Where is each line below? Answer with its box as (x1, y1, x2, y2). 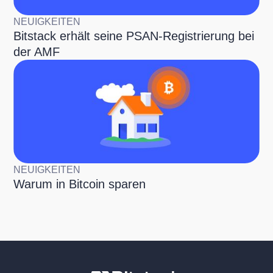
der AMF (13, 44, 60, 58)
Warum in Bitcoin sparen (13, 177, 146, 191)
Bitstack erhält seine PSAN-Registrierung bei (13, 29, 255, 43)
